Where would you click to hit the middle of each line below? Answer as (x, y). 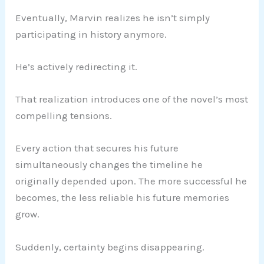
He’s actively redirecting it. (77, 67)
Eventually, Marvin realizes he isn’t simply (113, 17)
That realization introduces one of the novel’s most (132, 99)
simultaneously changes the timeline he (109, 165)
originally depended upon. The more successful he (131, 181)
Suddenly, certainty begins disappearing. (110, 247)
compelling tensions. (64, 116)
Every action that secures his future (97, 148)
